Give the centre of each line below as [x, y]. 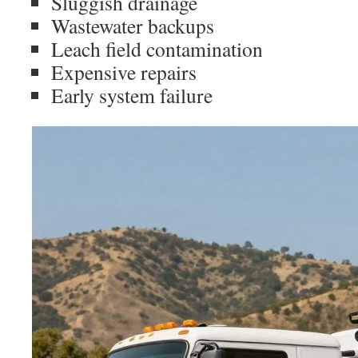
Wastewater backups [133, 26]
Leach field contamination [157, 49]
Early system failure [132, 95]
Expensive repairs [124, 72]
